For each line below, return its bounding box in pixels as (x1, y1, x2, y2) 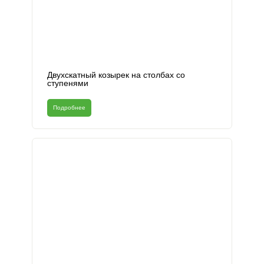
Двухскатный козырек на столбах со (47, 70, 185, 80)
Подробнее (53, 104, 85, 111)
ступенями (47, 78, 88, 88)
